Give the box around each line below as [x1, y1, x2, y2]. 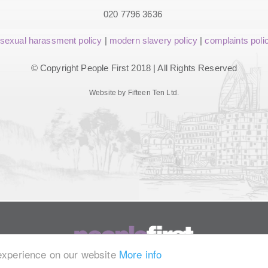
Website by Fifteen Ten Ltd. [89, 88, 179, 97]
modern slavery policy [109, 35, 197, 45]
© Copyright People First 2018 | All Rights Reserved [31, 62, 237, 73]
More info [118, 246, 162, 261]
